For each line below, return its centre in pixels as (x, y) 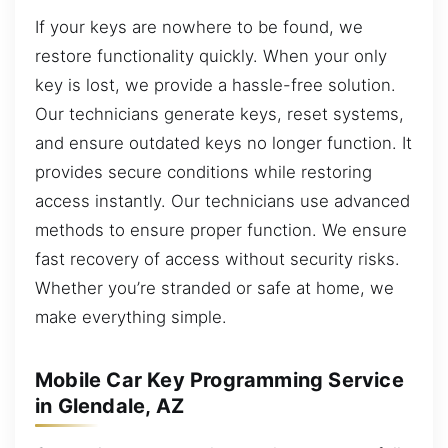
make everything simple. (131, 316)
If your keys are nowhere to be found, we (199, 26)
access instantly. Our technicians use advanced (222, 200)
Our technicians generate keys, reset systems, (219, 113)
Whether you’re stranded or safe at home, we (214, 287)
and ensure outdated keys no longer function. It (223, 142)
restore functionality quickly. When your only (211, 55)
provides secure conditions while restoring (203, 171)
